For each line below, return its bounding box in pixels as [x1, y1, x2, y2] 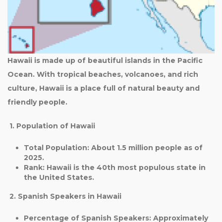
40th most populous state [96, 163, 197, 172]
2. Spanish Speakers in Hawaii [7, 192, 121, 201]
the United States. [23, 173, 94, 182]
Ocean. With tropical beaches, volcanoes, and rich [7, 70, 198, 79]
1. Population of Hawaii [7, 121, 95, 130]
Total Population [23, 143, 87, 152]
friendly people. [7, 98, 67, 107]
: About [87, 143, 117, 152]
